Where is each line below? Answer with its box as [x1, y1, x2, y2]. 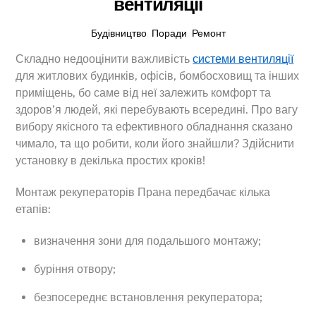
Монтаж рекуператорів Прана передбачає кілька [16, 185, 271, 199]
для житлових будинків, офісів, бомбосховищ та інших [16, 69, 300, 83]
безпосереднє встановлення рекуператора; [34, 290, 262, 304]
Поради [151, 26, 187, 39]
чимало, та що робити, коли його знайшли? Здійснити [16, 137, 295, 151]
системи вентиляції [193, 52, 294, 66]
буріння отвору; [34, 262, 116, 276]
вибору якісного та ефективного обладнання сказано [16, 120, 293, 134]
